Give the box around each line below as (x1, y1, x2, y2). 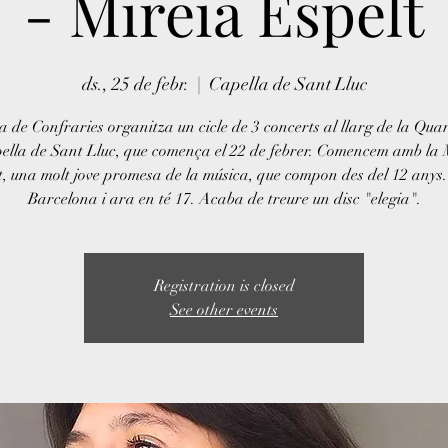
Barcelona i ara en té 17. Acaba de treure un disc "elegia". (27, 189, 421, 209)
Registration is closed (153, 276, 295, 296)
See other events (170, 300, 278, 320)
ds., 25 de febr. (81, 73, 189, 95)
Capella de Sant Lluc (208, 73, 367, 95)
